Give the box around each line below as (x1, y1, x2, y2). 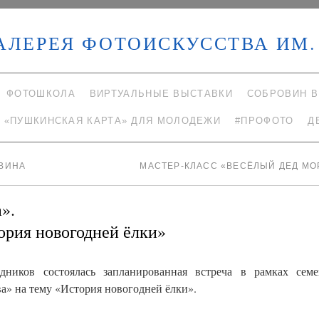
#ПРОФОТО (235, 115, 294, 126)
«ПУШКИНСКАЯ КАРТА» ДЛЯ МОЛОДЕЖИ (4, 115, 221, 126)
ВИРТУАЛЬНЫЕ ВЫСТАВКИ (89, 88, 233, 99)
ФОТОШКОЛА (6, 88, 75, 99)
